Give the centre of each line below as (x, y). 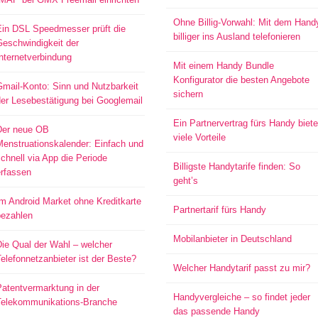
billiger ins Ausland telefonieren (236, 37)
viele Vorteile (199, 137)
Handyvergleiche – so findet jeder (241, 297)
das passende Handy (216, 311)
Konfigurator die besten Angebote (241, 80)
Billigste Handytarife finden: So (236, 166)
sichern (188, 94)
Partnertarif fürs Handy (219, 210)
